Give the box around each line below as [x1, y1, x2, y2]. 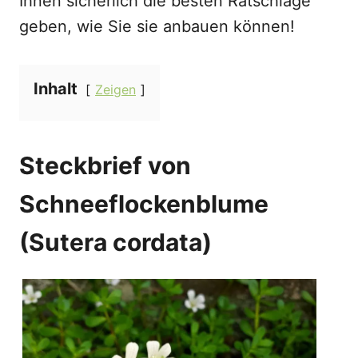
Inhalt [34, 79, 78, 98]
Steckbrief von [19, 151, 191, 180]
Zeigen [95, 82, 136, 97]
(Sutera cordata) [19, 228, 212, 257]
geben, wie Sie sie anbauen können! [19, 17, 295, 36]
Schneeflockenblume [19, 189, 268, 218]
